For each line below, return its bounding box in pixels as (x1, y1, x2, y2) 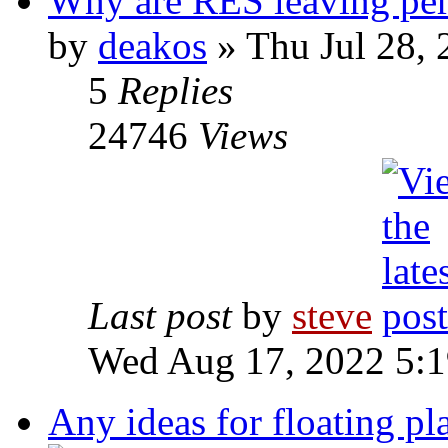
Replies (118, 69, 233, 112)
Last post (88, 294, 242, 337)
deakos (98, 24, 207, 67)
